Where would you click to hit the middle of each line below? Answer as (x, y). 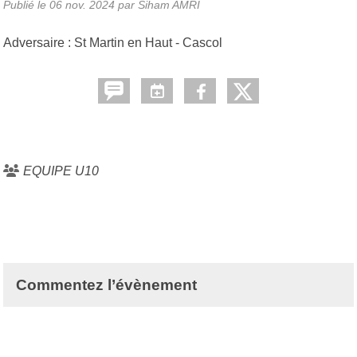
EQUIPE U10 (61, 171)
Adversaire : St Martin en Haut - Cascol (113, 42)
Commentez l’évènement (106, 284)
